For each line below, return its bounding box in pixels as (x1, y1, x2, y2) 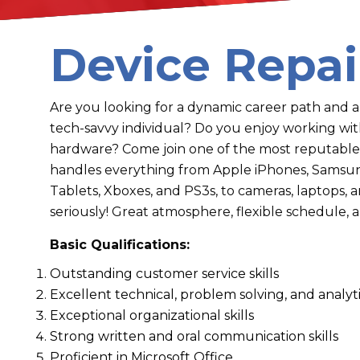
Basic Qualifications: (50, 237, 190, 252)
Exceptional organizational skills (50, 308, 254, 323)
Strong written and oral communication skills (50, 329, 338, 344)
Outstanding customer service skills (50, 266, 279, 281)
